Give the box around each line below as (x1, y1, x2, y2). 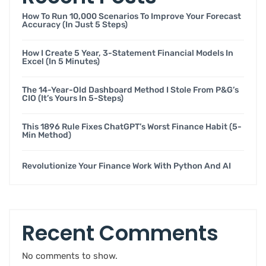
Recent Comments (22, 218, 218, 248)
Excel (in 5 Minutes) (22, 56, 100, 67)
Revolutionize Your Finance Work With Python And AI (22, 161, 231, 172)
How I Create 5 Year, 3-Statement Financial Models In (22, 48, 233, 59)
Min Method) (22, 130, 71, 141)
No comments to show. (22, 251, 118, 262)
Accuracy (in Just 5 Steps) (22, 20, 128, 30)
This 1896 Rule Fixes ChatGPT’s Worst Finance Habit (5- (22, 122, 242, 132)
